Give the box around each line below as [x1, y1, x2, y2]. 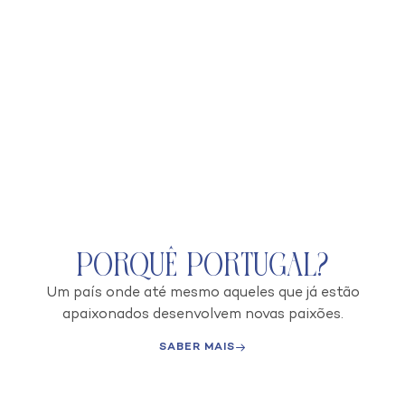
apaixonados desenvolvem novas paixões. [61, 306, 344, 323]
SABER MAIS [158, 342, 235, 354]
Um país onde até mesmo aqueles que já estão [45, 285, 360, 301]
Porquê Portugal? [76, 250, 329, 282]
